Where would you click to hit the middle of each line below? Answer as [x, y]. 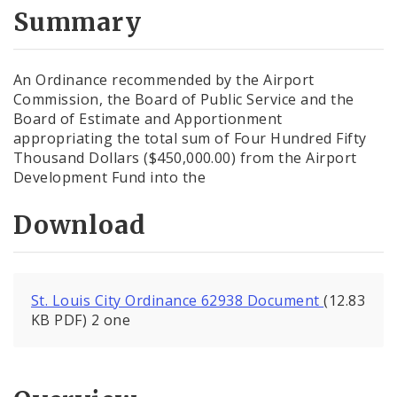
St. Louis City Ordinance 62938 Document [178, 301]
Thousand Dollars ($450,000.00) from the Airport [185, 157]
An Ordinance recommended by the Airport [164, 79]
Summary [78, 22]
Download [80, 226]
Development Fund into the [109, 177]
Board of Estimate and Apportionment [148, 118]
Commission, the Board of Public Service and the [184, 99]
